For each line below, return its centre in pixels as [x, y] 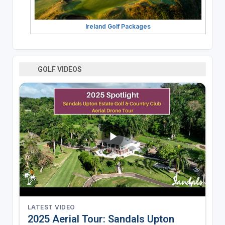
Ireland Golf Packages [118, 26]
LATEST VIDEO [51, 207]
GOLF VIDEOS [60, 69]
